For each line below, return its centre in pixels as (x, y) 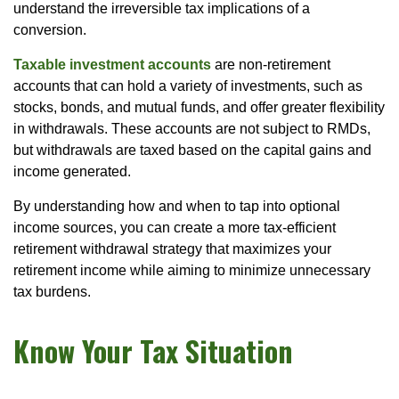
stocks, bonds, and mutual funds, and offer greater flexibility (199, 107)
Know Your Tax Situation (153, 350)
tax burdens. (52, 291)
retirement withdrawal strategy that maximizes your (172, 248)
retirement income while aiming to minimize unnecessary (192, 270)
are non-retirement (271, 64)
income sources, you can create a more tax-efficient (175, 227)
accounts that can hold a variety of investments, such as (188, 85)
